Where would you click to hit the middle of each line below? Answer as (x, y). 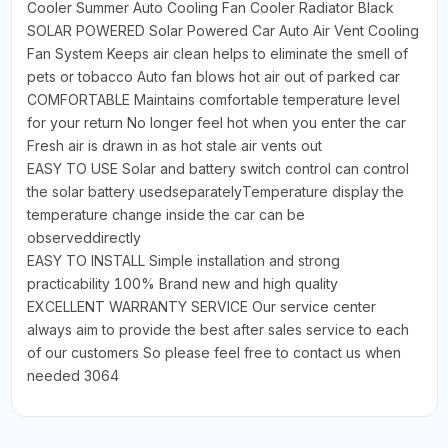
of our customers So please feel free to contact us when (213, 353)
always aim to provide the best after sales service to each (217, 330)
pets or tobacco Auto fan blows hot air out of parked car (213, 77)
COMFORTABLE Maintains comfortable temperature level (213, 100)
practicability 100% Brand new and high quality (182, 284)
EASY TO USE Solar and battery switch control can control (217, 169)
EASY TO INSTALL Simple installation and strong (183, 261)
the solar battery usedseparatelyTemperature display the (215, 192)
